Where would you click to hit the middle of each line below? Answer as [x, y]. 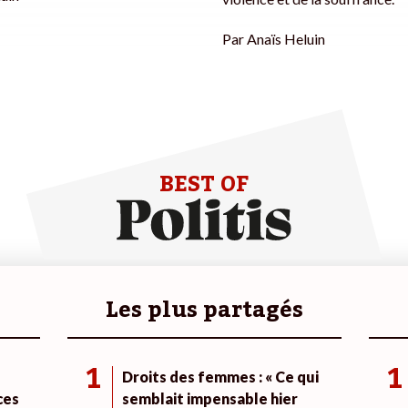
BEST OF [204, 185]
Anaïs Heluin [286, 39]
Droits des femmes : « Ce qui [220, 377]
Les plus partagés [204, 311]
